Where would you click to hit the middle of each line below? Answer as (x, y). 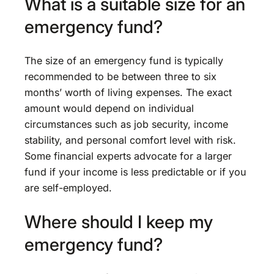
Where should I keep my (119, 221)
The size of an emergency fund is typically (124, 60)
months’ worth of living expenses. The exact (128, 92)
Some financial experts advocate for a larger (128, 156)
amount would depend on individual (109, 108)
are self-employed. (68, 187)
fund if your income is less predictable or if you (135, 172)
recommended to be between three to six (120, 76)
